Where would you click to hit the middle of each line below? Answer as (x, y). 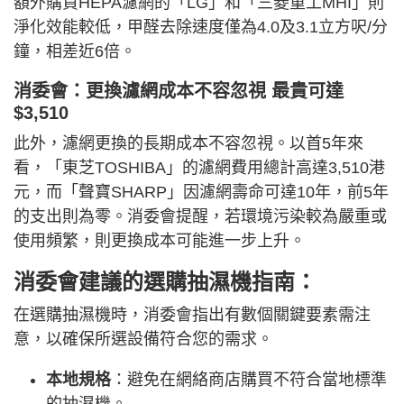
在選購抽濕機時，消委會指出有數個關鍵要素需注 (192, 315)
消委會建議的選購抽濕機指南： (165, 282)
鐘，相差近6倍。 (75, 52)
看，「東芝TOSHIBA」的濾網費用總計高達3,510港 (199, 168)
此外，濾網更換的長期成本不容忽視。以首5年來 (188, 144)
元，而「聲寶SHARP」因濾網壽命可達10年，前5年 (201, 193)
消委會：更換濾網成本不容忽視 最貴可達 (179, 92)
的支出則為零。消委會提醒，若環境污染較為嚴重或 (200, 217)
